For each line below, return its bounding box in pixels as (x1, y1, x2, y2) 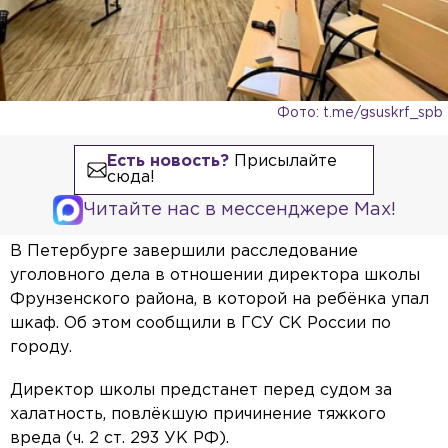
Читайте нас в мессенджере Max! (82, 202, 396, 219)
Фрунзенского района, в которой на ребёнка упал (10, 292, 429, 308)
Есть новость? (106, 154, 229, 170)
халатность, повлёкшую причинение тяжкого (10, 407, 386, 423)
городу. (10, 340, 72, 356)
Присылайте (228, 154, 337, 170)
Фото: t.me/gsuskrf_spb (277, 107, 443, 120)
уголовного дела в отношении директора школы (10, 268, 420, 284)
